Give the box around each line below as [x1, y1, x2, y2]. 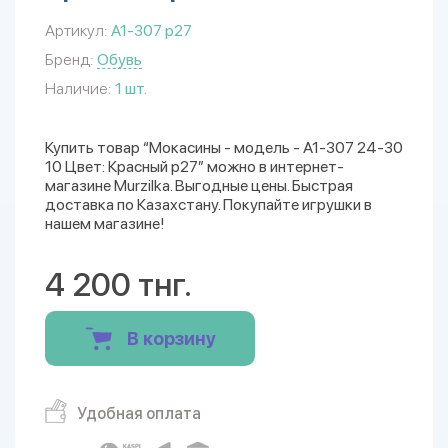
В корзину [126, 328, 216, 349]
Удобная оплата [77, 404, 201, 423]
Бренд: [45, 50, 93, 69]
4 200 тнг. [45, 265, 192, 304]
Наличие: [45, 79, 111, 98]
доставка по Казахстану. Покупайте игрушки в [45, 195, 372, 214]
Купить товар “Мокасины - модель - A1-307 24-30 [45, 138, 403, 157]
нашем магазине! [45, 214, 165, 233]
